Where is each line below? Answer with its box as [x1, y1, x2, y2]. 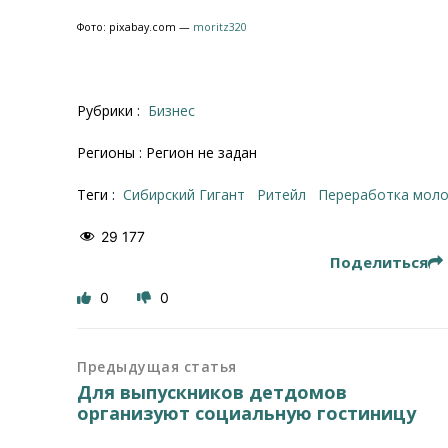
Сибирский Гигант [132, 184, 246, 204]
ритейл [266, 184, 307, 204]
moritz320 [193, 19, 251, 34]
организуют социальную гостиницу [77, 401, 417, 426]
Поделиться [329, 252, 428, 273]
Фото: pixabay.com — [77, 19, 194, 34]
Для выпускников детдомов [77, 380, 348, 405]
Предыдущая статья [77, 357, 237, 377]
